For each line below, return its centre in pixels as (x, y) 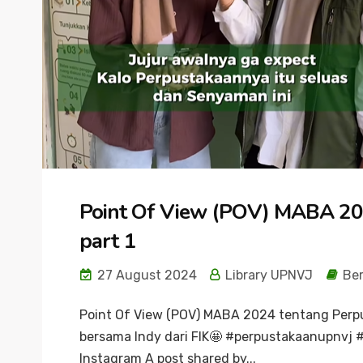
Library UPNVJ (267, 275)
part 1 (107, 241)
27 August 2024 (145, 275)
